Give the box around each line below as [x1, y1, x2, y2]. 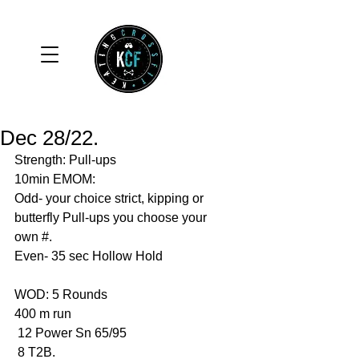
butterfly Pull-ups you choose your [14, 211, 210, 224]
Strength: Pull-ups [14, 153, 119, 167]
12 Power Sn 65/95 [18, 326, 127, 340]
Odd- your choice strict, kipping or [14, 192, 207, 205]
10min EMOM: [14, 172, 95, 186]
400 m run [14, 307, 75, 321]
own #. [14, 230, 55, 244]
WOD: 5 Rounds [14, 288, 111, 301]
